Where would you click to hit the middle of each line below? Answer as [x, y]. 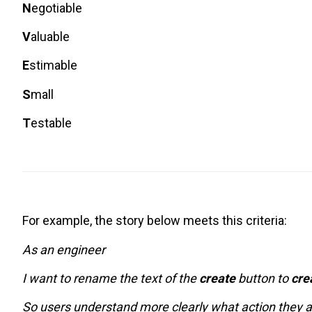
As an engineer [64, 249]
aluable [50, 37]
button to [263, 278]
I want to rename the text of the [111, 278]
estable [51, 123]
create [217, 278]
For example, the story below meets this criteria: [155, 221]
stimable [53, 65]
